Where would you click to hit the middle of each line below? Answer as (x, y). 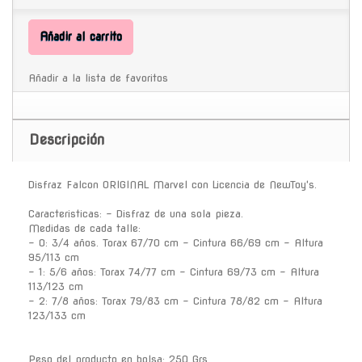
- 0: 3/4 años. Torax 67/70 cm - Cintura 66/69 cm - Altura (176, 242)
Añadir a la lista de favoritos (98, 78)
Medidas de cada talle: (84, 228)
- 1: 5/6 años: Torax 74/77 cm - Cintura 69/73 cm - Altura (174, 271)
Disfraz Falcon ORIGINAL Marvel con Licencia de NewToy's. (173, 184)
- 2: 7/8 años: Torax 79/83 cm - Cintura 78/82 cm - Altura (175, 301)
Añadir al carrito (81, 36)
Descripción (67, 139)
